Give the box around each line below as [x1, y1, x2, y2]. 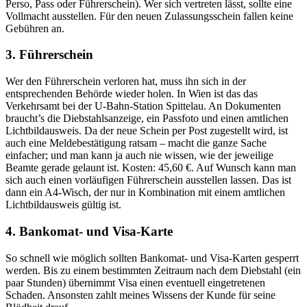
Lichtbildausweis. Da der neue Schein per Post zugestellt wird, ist [5, 125, 288, 137]
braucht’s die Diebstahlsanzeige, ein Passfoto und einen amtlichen [5, 112, 288, 125]
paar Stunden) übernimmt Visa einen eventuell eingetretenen [5, 276, 265, 288]
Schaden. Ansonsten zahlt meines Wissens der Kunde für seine [5, 288, 275, 301]
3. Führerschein [5, 47, 93, 62]
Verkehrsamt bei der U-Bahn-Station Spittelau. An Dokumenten [5, 100, 281, 112]
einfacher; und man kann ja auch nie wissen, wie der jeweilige [5, 149, 273, 162]
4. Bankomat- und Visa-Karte [5, 223, 173, 238]
